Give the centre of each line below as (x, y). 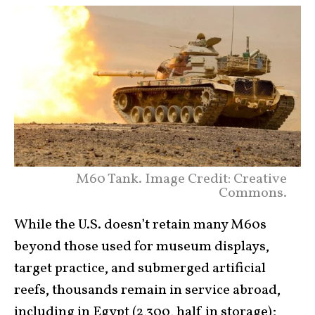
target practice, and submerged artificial (140, 268)
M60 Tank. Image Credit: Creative (181, 179)
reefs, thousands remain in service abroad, (147, 290)
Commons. (253, 193)
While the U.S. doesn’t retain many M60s (140, 225)
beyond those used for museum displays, (142, 246)
